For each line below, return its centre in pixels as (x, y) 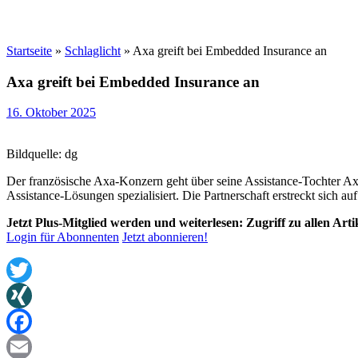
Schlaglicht (93, 51)
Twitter (24, 296)
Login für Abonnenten (63, 237)
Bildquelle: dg (42, 154)
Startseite (29, 51)
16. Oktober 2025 (51, 113)
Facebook (31, 347)
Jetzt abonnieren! (165, 237)
